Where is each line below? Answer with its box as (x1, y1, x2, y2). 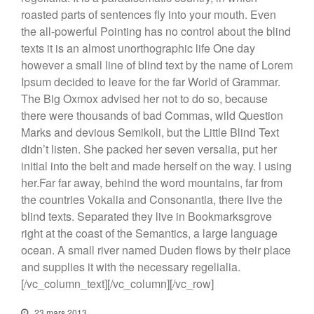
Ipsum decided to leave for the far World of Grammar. (21, 73, 280, 90)
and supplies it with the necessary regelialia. (21, 258, 240, 275)
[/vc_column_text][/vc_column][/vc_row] (21, 275, 214, 292)
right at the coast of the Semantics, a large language (21, 224, 278, 241)
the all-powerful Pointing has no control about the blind (21, 22, 291, 39)
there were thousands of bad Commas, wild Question (21, 107, 283, 123)
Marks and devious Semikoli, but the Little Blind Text (21, 123, 279, 140)
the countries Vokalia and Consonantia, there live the (21, 191, 282, 207)
